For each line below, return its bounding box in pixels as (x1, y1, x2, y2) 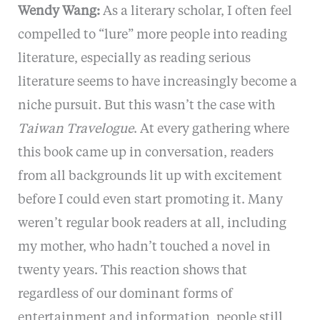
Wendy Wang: (17, 4, 100, 18)
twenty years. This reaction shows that (17, 264, 247, 277)
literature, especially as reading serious (17, 51, 251, 65)
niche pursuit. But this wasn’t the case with (17, 99, 275, 112)
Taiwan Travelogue (17, 122, 134, 136)
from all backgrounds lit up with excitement (17, 169, 282, 183)
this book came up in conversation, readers (17, 146, 274, 159)
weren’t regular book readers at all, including (17, 216, 286, 230)
